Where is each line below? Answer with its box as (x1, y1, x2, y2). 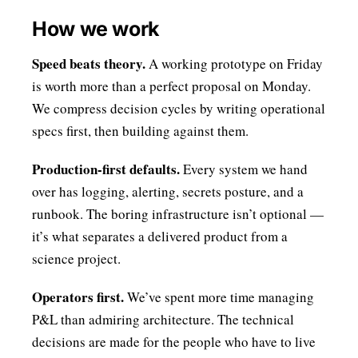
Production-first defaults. (32, 159, 180, 179)
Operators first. (32, 287, 124, 307)
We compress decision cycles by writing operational (32, 99, 325, 117)
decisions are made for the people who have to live (32, 332, 316, 351)
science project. (32, 249, 121, 268)
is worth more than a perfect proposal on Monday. (32, 77, 311, 95)
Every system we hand (180, 160, 308, 178)
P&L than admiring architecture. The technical (32, 310, 294, 328)
